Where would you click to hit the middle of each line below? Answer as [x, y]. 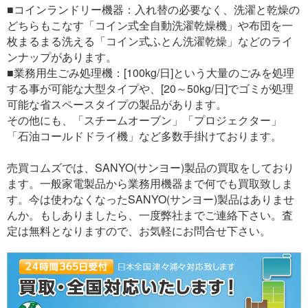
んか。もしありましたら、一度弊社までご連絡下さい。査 [150, 214]
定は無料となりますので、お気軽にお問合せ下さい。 [139, 230]
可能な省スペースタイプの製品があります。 [117, 104]
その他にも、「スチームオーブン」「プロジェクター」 [144, 120]
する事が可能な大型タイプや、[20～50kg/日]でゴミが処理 [150, 88]
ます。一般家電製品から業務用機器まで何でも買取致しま [150, 183]
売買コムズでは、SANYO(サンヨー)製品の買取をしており [151, 167]
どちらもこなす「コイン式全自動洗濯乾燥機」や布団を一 [150, 25]
